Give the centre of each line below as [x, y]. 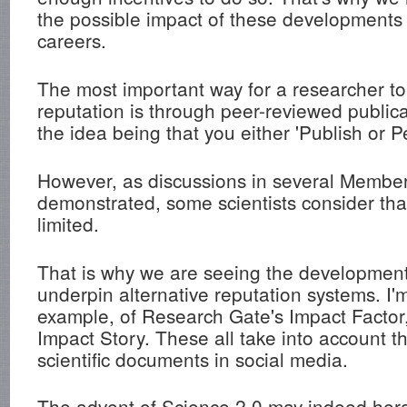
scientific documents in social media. [193, 358]
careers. [72, 40]
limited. [69, 223]
